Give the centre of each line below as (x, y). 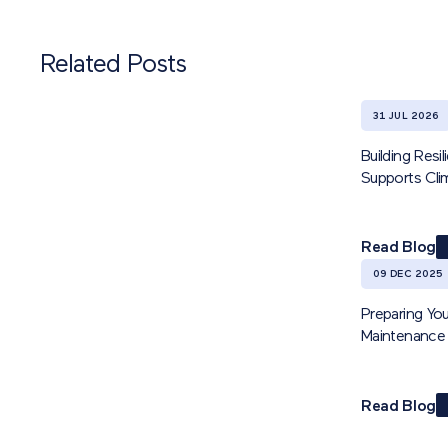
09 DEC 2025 (408, 275)
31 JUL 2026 (406, 116)
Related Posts (113, 66)
